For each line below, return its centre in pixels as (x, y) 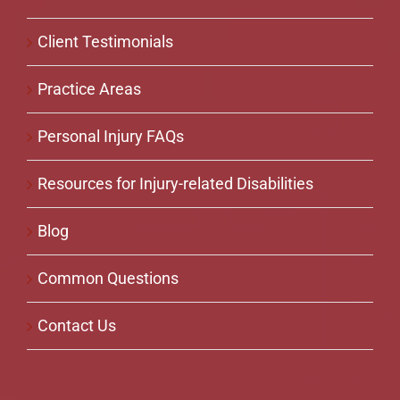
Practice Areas (89, 88)
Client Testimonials (105, 41)
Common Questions (108, 278)
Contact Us (76, 325)
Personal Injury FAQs (110, 136)
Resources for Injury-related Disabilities (175, 183)
